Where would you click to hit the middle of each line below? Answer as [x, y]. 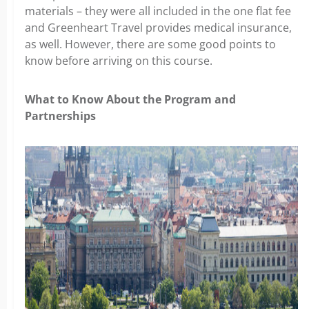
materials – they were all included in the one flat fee [158, 11]
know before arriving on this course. [119, 61]
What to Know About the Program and [130, 100]
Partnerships [60, 116]
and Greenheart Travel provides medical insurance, [158, 28]
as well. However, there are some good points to [150, 44]
